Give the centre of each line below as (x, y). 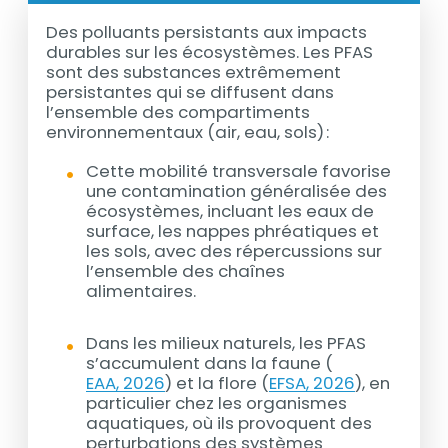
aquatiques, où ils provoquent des (229, 423)
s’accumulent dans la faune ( (210, 363)
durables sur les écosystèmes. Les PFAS (210, 52)
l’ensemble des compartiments (178, 112)
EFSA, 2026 (312, 383)
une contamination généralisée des (237, 190)
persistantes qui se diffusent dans (190, 92)
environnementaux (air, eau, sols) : (192, 132)
